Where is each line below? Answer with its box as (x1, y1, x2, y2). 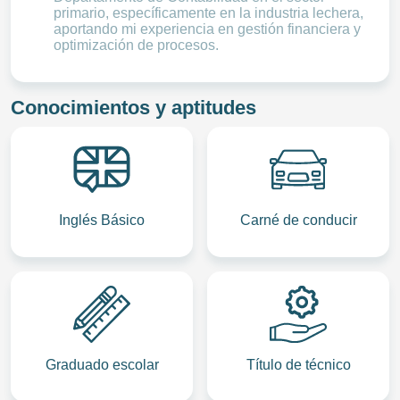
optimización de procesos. (54, 37, 219, 53)
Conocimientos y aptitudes (11, 96, 256, 119)
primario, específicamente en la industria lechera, (54, 5, 363, 21)
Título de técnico (246, 357, 351, 372)
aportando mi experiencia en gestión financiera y (54, 21, 361, 37)
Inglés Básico (59, 212, 145, 228)
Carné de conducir (239, 212, 357, 228)
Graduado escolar (45, 357, 159, 372)
